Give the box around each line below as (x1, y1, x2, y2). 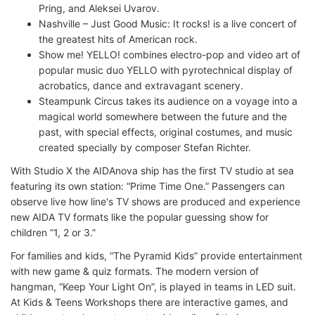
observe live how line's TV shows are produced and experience (11, 195, 300, 207)
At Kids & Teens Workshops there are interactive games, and (11, 295, 288, 308)
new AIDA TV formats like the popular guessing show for (11, 210, 269, 223)
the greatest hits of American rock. (39, 32, 198, 45)
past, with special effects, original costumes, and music (39, 125, 292, 138)
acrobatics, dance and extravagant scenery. (39, 79, 243, 91)
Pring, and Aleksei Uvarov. (39, 1, 160, 14)
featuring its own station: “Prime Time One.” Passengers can (11, 179, 285, 192)
